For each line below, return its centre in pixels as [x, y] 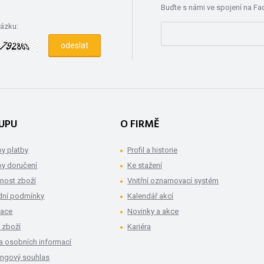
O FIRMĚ [140, 125]
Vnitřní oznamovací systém [173, 181]
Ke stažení [145, 166]
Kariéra [139, 227]
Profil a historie [153, 150]
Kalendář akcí [151, 196]
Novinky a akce [153, 212]
